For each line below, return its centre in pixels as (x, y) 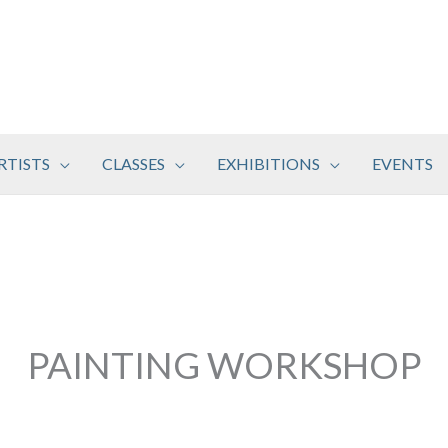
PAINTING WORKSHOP (224, 365)
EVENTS (402, 163)
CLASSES (133, 163)
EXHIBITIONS (268, 163)
